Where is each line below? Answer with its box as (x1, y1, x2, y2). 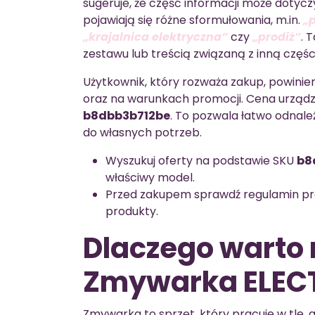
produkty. (105, 202, 158, 219)
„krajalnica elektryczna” (83, 28, 228, 45)
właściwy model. (105, 169, 195, 186)
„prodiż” (252, 28, 301, 45)
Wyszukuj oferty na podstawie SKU (105, 152, 297, 169)
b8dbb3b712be (83, 107, 170, 124)
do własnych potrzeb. (83, 124, 202, 141)
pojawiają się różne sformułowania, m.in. (83, 11, 303, 28)
